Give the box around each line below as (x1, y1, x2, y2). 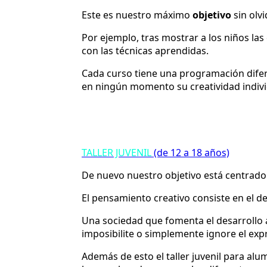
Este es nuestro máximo (82, 8, 193, 21)
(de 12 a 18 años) (151, 145, 229, 159)
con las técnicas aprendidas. (82, 44, 209, 57)
